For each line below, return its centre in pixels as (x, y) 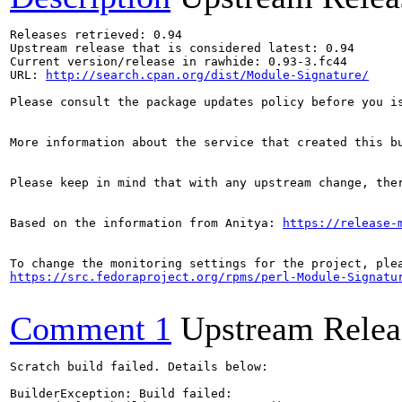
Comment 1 (91, 328)
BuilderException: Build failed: (121, 393)
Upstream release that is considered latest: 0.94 (182, 48)
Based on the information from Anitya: (146, 223)
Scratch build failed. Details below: (139, 367)
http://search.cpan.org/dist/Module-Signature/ (207, 75)
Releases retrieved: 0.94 (96, 35)
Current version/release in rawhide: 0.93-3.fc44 (179, 61)
